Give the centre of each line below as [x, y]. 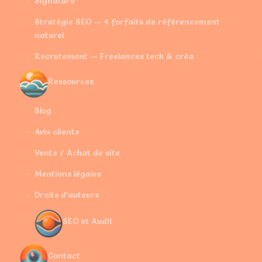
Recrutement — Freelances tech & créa [114, 56]
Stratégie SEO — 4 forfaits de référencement [127, 21]
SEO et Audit [87, 221]
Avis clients [56, 131]
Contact [64, 255]
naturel [49, 35]
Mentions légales [68, 173]
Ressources [70, 81]
